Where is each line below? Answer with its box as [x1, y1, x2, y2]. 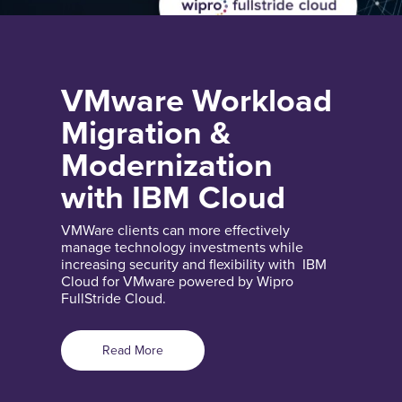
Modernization [61, 141, 273, 189]
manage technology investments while [61, 237, 303, 258]
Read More [102, 341, 163, 360]
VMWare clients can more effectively [61, 220, 290, 240]
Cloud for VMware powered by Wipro [61, 271, 293, 292]
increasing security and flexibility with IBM [61, 254, 327, 275]
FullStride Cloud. [61, 288, 166, 309]
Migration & [61, 109, 231, 157]
